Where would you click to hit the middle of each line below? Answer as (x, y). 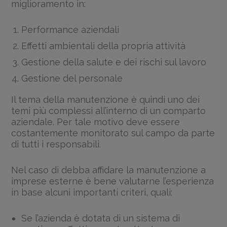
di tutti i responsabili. (56, 144)
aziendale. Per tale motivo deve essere (96, 122)
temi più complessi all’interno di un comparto (109, 111)
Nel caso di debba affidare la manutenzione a (109, 170)
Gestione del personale (72, 78)
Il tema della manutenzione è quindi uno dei (106, 100)
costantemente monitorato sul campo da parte (113, 133)
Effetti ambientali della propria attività (104, 46)
